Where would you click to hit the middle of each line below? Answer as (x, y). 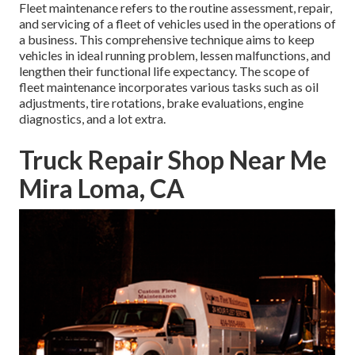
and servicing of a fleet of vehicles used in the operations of (177, 24)
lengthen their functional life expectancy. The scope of (164, 71)
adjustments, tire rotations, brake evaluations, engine (161, 103)
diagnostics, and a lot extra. (92, 119)
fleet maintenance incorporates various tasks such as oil (169, 87)
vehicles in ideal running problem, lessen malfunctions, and (175, 55)
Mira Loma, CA (102, 189)
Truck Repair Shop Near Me (173, 160)
